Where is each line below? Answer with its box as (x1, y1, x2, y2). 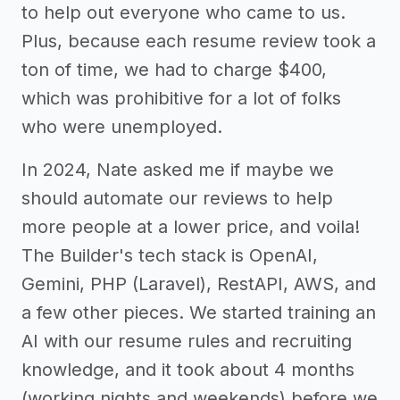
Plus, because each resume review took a (21, 30, 376, 53)
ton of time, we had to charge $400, (21, 59, 327, 81)
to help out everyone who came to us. (21, 2, 346, 24)
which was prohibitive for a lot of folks (21, 87, 341, 110)
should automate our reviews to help (21, 187, 333, 210)
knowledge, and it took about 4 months (21, 359, 354, 381)
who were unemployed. (21, 116, 222, 138)
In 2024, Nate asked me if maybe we (21, 159, 334, 181)
